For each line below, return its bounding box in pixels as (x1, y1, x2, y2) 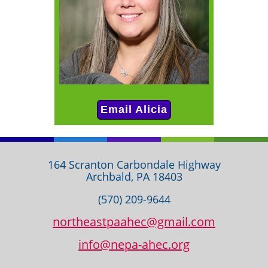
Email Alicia (100, 103, 167, 116)
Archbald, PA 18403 (86, 169, 182, 184)
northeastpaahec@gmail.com (53, 213, 215, 230)
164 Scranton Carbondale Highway (47, 157, 221, 172)
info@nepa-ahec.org (78, 236, 190, 252)
